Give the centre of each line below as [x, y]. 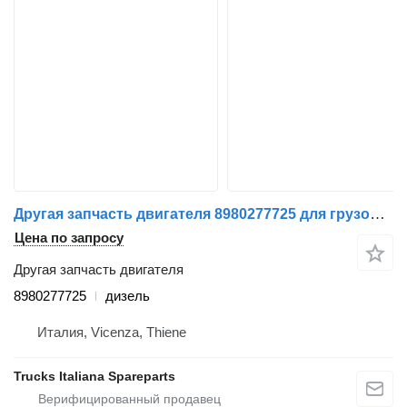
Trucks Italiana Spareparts [94, 377]
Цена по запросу [69, 238]
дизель [128, 296]
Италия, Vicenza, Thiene [112, 333]
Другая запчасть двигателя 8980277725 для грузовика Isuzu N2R [377, 214]
